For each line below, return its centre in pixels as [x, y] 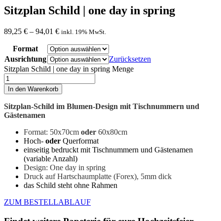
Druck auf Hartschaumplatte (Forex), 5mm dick [98, 176]
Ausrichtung [25, 59]
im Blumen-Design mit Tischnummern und [128, 106]
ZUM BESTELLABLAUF [47, 202]
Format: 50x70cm [52, 132]
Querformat [80, 141]
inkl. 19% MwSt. [84, 32]
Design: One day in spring [65, 167]
